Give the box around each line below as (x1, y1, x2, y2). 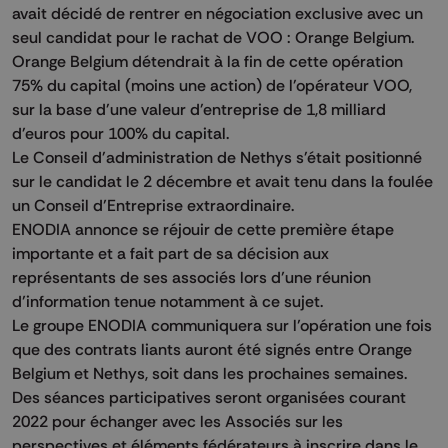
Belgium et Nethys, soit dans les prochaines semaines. (12, 363, 407, 384)
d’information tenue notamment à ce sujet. (12, 291, 323, 312)
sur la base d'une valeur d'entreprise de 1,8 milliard (12, 99, 386, 120)
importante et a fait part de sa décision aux (12, 243, 329, 264)
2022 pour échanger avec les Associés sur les (12, 411, 343, 432)
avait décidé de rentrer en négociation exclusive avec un (12, 3, 423, 24)
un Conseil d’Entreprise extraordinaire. (12, 195, 294, 216)
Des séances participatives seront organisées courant (12, 387, 406, 408)
